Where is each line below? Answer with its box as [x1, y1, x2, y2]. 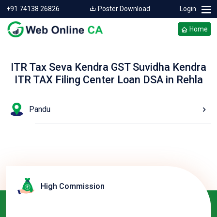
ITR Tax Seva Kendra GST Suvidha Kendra [11, 61, 206, 73]
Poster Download [96, 5, 150, 13]
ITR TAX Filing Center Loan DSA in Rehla [14, 74, 203, 86]
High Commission [41, 181, 105, 191]
